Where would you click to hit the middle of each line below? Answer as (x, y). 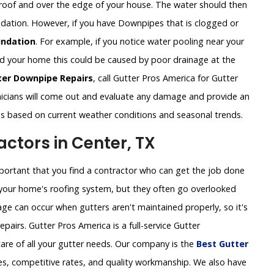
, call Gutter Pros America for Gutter (165, 78)
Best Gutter (222, 244)
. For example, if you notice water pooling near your (140, 42)
